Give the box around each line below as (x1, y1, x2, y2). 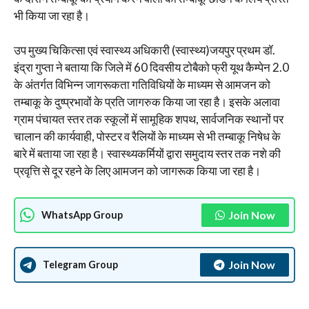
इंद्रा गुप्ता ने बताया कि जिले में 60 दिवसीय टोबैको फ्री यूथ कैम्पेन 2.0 (14, 60, 289, 74)
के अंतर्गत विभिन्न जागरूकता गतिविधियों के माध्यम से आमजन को (14, 77, 270, 92)
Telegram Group (43, 259, 118, 270)
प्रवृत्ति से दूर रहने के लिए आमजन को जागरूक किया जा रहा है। (14, 163, 261, 178)
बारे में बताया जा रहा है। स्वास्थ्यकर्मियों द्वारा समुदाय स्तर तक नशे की (14, 146, 281, 161)
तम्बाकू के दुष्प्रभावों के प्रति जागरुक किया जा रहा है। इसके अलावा (14, 94, 280, 109)
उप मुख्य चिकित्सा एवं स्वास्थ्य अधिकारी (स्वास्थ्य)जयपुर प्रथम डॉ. (14, 43, 275, 57)
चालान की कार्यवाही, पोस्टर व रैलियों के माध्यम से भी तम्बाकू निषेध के (14, 129, 281, 143)
